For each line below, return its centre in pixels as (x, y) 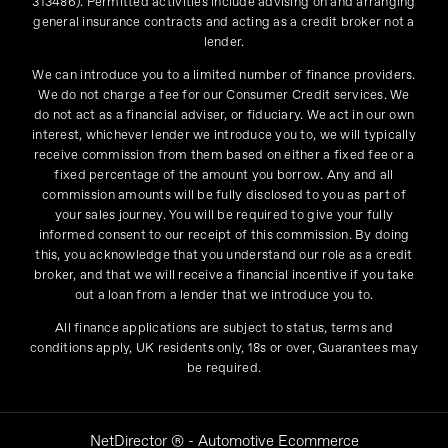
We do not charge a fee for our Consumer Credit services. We (224, 95)
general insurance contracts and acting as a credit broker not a (224, 22)
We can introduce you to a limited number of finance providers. (224, 75)
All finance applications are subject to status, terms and (224, 328)
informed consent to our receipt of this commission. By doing (224, 235)
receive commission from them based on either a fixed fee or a (224, 155)
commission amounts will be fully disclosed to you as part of (224, 195)
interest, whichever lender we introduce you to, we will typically (224, 135)
